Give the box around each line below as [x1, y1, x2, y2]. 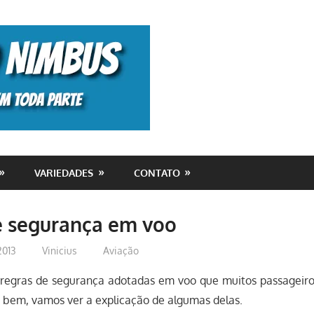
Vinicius [41, 244, 77, 257]
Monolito [156, 25, 253, 54]
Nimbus [156, 55, 237, 85]
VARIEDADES [34, 166, 94, 179]
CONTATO [133, 166, 180, 179]
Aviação [102, 244, 139, 257]
